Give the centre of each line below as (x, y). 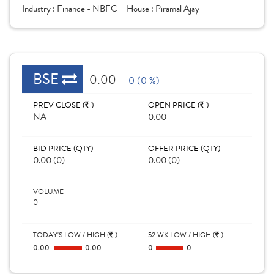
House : (141, 9)
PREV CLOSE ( (59, 105)
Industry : (39, 9)
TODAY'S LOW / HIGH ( (71, 235)
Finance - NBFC (87, 9)
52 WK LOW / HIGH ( (182, 235)
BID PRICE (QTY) (63, 149)
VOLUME (48, 191)
